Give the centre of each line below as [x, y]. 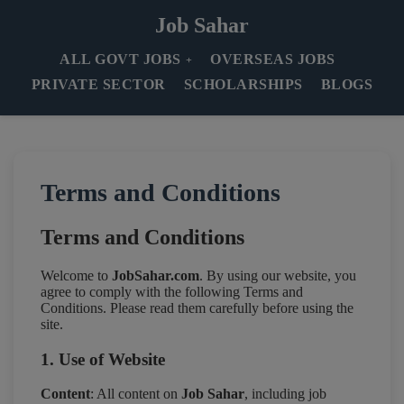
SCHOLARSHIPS [243, 84]
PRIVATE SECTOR [98, 84]
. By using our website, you [277, 275]
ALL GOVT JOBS [120, 59]
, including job [285, 394]
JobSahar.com [155, 275]
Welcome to [76, 275]
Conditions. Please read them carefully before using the [197, 308]
